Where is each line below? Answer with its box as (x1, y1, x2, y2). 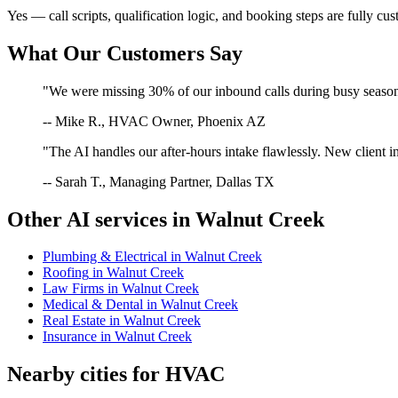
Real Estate (43, 313, 106, 329)
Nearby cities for (7, 362, 165, 386)
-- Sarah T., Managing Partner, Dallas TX (43, 173, 275, 189)
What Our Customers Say (7, 41, 243, 65)
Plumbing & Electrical (43, 249, 167, 265)
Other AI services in (7, 207, 195, 231)
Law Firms (43, 281, 104, 297)
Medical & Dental (43, 297, 143, 313)
